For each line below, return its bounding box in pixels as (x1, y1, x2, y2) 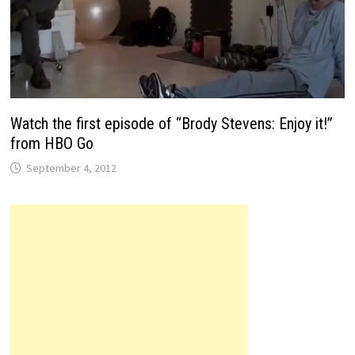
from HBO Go (10, 133, 94, 153)
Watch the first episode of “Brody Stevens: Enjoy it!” (10, 113, 334, 133)
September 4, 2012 (26, 160, 117, 175)
